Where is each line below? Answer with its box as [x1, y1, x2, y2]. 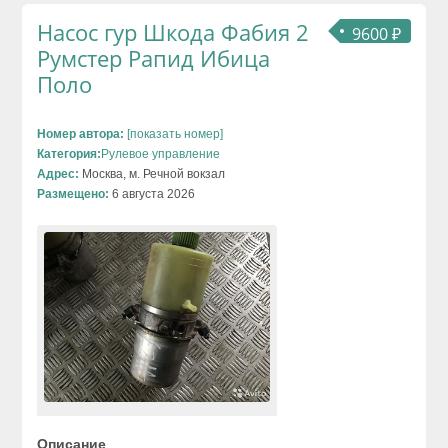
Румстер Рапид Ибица [37, 43, 271, 74]
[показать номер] [124, 127, 224, 142]
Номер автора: [37, 127, 125, 142]
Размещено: [37, 187, 110, 202]
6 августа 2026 [109, 187, 196, 202]
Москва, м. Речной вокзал [79, 167, 226, 182]
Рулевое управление [101, 147, 221, 162]
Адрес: [37, 167, 80, 182]
